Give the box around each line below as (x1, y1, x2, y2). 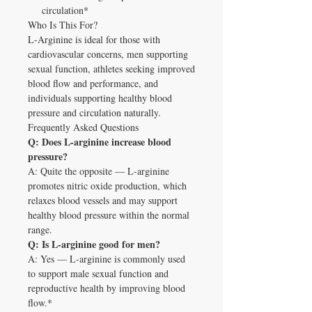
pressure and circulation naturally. (28, 105, 161, 119)
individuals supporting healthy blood (28, 91, 172, 104)
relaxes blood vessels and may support (28, 193, 178, 207)
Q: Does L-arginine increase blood (28, 134, 171, 149)
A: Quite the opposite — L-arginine (28, 164, 169, 178)
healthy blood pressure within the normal (28, 208, 189, 221)
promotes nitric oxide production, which (28, 178, 187, 192)
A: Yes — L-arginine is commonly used (28, 251, 185, 265)
